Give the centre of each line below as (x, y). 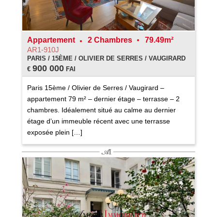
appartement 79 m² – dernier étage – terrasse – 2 (103, 99)
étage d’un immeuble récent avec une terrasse (98, 121)
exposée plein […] (54, 132)
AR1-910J (43, 49)
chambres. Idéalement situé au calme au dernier (101, 110)
